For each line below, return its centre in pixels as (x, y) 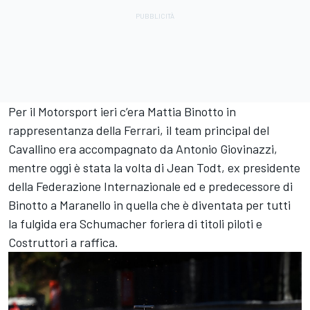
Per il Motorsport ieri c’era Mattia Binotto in (122, 111)
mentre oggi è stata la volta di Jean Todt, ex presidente (154, 167)
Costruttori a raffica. (63, 242)
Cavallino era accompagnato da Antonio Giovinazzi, (143, 148)
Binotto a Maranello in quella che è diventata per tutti (149, 204)
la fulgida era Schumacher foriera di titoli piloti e (135, 223)
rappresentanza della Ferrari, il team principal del (139, 130)
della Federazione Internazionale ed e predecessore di (151, 186)
